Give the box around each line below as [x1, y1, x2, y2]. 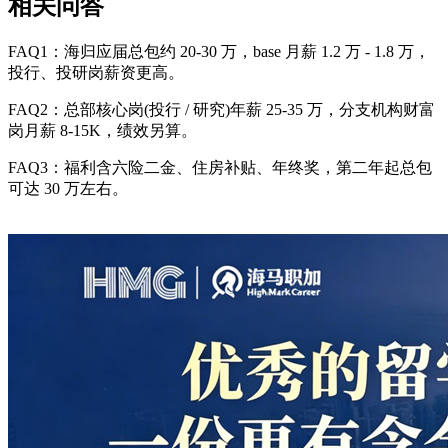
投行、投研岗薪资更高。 [8, 64, 184, 82]
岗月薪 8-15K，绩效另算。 [8, 122, 197, 140]
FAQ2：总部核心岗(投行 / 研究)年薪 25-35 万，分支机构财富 [8, 101, 435, 119]
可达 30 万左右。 [8, 180, 128, 198]
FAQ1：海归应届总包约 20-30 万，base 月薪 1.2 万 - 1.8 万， [8, 43, 430, 61]
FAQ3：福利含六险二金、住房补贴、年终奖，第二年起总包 [8, 159, 432, 177]
